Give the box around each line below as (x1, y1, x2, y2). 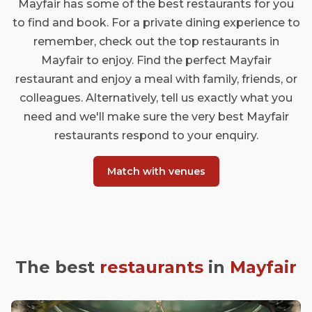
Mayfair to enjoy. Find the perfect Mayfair (40, 54, 272, 67)
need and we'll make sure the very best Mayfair (23, 110, 289, 123)
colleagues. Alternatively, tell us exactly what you (19, 91, 292, 104)
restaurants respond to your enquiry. (54, 129, 258, 142)
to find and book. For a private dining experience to (12, 16, 300, 29)
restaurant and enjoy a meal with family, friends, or (15, 72, 297, 86)
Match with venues (107, 165, 205, 178)
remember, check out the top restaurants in (33, 35, 279, 48)
